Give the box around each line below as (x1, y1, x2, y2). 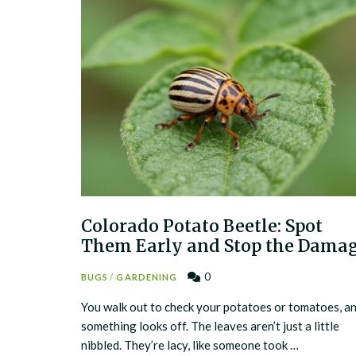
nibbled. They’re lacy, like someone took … (81, 338, 299, 352)
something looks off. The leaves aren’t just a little (81, 319, 339, 333)
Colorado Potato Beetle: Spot (81, 215, 323, 237)
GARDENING (116, 272, 178, 282)
